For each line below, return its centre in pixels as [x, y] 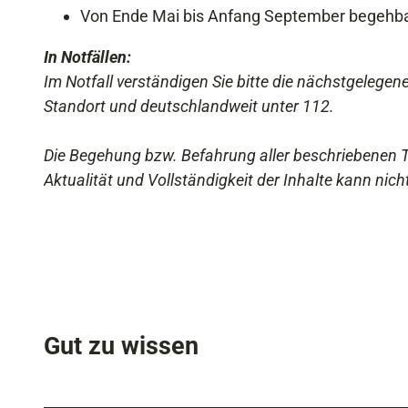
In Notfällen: [87, 56]
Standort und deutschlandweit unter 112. [189, 106]
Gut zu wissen [121, 347]
